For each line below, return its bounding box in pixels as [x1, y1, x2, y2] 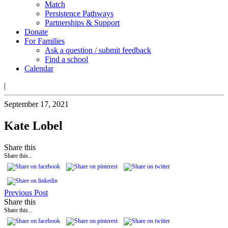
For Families [24, 37, 65, 45]
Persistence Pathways [45, 9, 113, 18]
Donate [24, 27, 48, 36]
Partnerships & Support [45, 18, 120, 27]
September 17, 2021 [4, 100, 69, 108]
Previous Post [4, 188, 48, 197]
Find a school [45, 55, 88, 64]
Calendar [24, 64, 53, 73]
